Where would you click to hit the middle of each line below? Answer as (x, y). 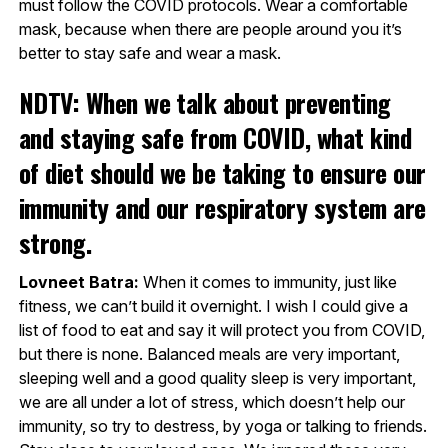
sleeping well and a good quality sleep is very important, (217, 377)
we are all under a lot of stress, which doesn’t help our (211, 401)
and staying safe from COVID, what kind (215, 136)
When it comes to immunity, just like (267, 281)
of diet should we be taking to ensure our (222, 171)
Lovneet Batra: (78, 281)
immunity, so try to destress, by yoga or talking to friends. (222, 425)
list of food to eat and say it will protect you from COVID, (221, 329)
